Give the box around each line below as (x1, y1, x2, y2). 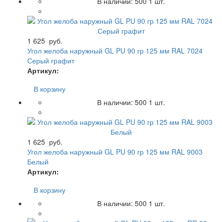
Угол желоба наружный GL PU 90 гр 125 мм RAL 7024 (27, 45, 203, 55)
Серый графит (27, 55, 74, 65)
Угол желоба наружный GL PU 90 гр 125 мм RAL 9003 (27, 146, 203, 157)
